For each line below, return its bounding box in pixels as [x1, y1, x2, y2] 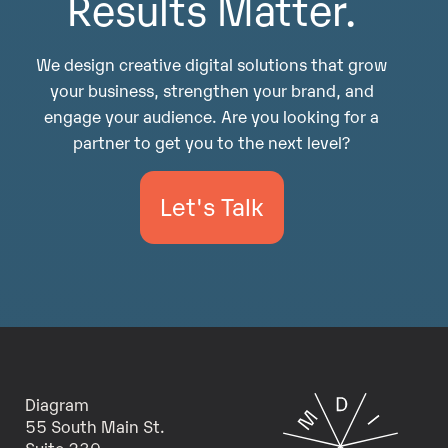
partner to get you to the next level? [73, 129, 351, 153]
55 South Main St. [24, 413, 165, 437]
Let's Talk [159, 189, 264, 222]
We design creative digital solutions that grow [36, 51, 388, 75]
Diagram [24, 391, 89, 415]
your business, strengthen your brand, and [49, 77, 374, 101]
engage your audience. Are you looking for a [44, 103, 380, 127]
